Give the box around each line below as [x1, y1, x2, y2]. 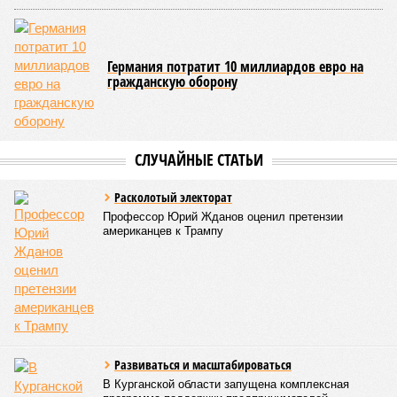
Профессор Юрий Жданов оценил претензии [103, 210, 343, 223]
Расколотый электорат [114, 189, 232, 206]
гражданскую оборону [107, 72, 237, 91]
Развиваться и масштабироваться [114, 356, 292, 373]
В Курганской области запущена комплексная [103, 378, 349, 391]
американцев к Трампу [103, 224, 223, 237]
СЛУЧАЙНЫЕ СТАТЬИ [134, 149, 263, 170]
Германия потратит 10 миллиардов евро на [107, 57, 363, 76]
